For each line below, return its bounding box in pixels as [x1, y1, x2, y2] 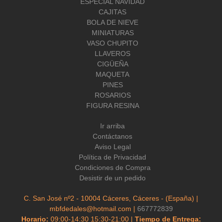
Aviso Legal [94, 143, 131, 151]
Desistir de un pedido [79, 174, 146, 182]
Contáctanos [93, 132, 132, 141]
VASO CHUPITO [87, 39, 138, 48]
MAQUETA [96, 70, 129, 79]
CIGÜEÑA [97, 60, 128, 68]
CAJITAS [99, 8, 126, 16]
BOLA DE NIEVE [87, 18, 138, 27]
